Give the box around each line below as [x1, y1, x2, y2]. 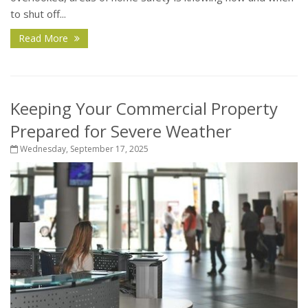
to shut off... [10, 7, 66, 21]
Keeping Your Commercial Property [10, 97, 278, 120]
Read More [19, 32, 71, 45]
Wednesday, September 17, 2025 [18, 143, 148, 155]
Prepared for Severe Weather [10, 120, 232, 143]
